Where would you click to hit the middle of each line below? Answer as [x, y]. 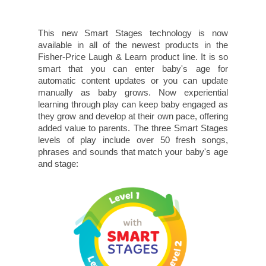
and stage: [58, 163]
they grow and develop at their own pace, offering [133, 116]
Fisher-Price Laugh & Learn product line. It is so [133, 56]
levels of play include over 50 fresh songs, [133, 140]
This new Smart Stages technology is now [133, 33]
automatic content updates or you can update [133, 80]
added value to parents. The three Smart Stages [133, 128]
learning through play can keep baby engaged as [133, 104]
